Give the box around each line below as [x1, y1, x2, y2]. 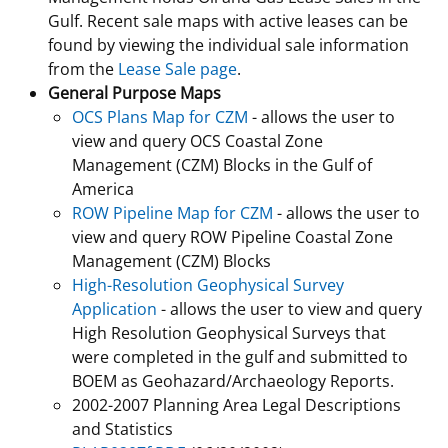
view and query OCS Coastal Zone [72, 129, 323, 152]
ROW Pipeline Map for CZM [72, 201, 273, 224]
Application [72, 297, 157, 320]
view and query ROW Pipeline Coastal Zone [72, 225, 393, 248]
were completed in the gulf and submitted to [72, 345, 408, 368]
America [72, 177, 134, 200]
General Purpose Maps [48, 81, 221, 104]
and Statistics [72, 417, 173, 440]
